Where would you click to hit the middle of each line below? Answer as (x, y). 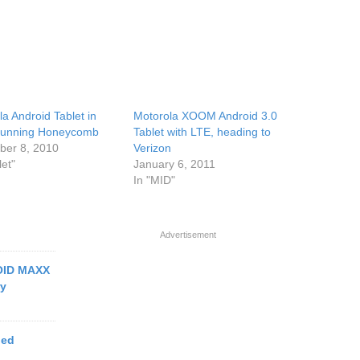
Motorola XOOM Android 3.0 (206, 116)
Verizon (153, 148)
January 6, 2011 (175, 164)
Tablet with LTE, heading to (202, 132)
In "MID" (155, 180)
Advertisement (188, 235)
